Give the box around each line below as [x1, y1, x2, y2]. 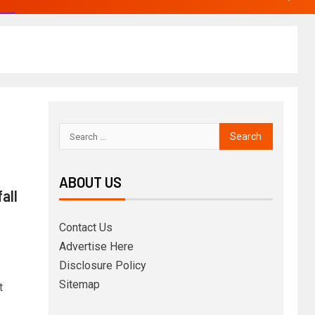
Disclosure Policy [58, 259, 146, 272]
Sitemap [58, 278, 100, 291]
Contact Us [58, 221, 112, 234]
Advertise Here [58, 240, 134, 253]
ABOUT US [58, 174, 122, 191]
